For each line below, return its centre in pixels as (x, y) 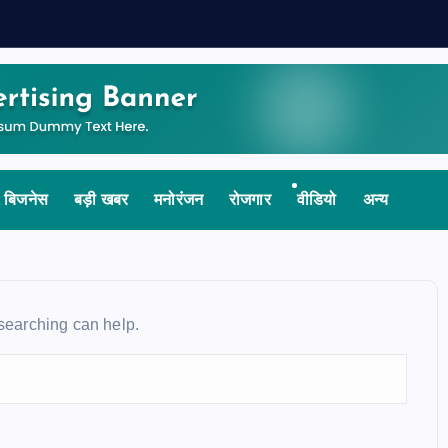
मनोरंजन (178, 199)
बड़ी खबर (101, 199)
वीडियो (316, 199)
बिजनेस (26, 199)
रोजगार (250, 199)
